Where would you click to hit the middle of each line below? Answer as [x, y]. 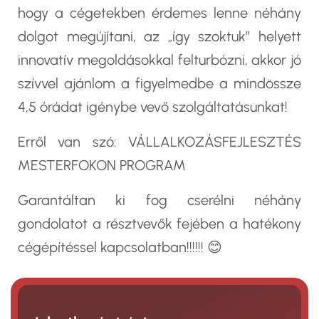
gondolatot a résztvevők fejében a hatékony [159, 223]
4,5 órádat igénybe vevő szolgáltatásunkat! [153, 106]
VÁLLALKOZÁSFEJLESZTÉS [215, 141]
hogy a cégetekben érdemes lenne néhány [159, 12]
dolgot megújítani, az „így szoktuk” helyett [159, 36]
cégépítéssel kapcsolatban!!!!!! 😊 [120, 247]
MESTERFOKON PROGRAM [102, 165]
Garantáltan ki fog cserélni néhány [159, 200]
